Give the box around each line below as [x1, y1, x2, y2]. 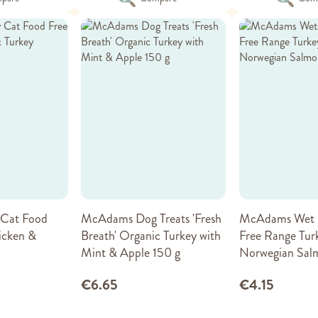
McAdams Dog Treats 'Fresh [81, 209, 222, 228]
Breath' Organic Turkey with [81, 226, 221, 245]
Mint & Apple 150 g [81, 243, 181, 262]
